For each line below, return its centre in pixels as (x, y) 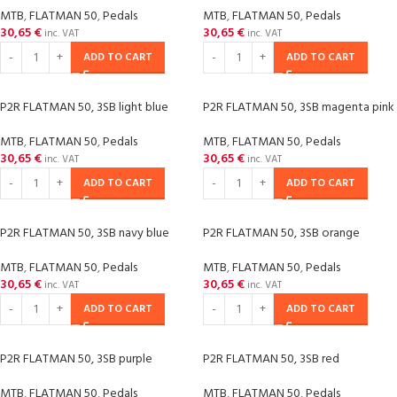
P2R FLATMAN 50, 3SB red (271, 359)
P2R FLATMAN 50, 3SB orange (281, 234)
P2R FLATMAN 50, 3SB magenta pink (299, 108)
